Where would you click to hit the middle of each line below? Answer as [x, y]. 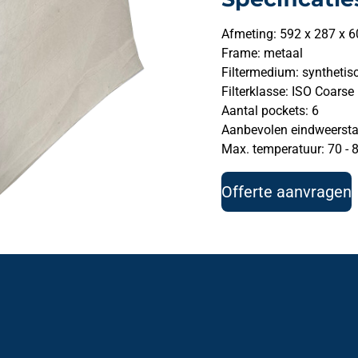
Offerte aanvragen [286, 192]
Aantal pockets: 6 [270, 111]
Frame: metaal [262, 54]
